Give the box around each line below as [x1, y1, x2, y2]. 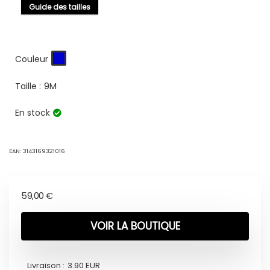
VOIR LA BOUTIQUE [90, 219, 180, 234]
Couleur [15, 52, 48, 65]
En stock [15, 107, 50, 119]
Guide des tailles [29, 2, 90, 13]
